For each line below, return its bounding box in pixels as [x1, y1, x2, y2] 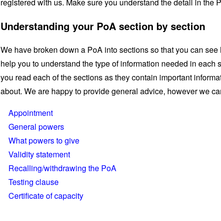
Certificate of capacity [8, 190, 83, 201]
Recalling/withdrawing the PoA [8, 162, 116, 174]
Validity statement [8, 148, 70, 160]
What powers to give [8, 135, 79, 146]
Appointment [8, 107, 53, 118]
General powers [8, 121, 64, 132]
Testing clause [8, 176, 59, 187]
